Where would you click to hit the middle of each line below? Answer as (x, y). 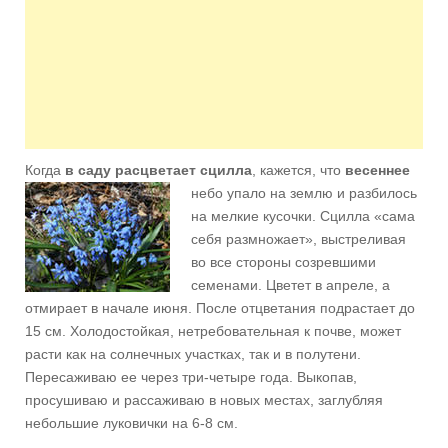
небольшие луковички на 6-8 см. (131, 423)
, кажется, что (298, 170)
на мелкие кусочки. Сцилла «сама (303, 216)
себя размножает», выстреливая (298, 239)
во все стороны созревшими (283, 262)
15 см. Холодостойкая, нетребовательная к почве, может (213, 331)
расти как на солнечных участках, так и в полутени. (193, 354)
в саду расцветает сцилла (158, 170)
